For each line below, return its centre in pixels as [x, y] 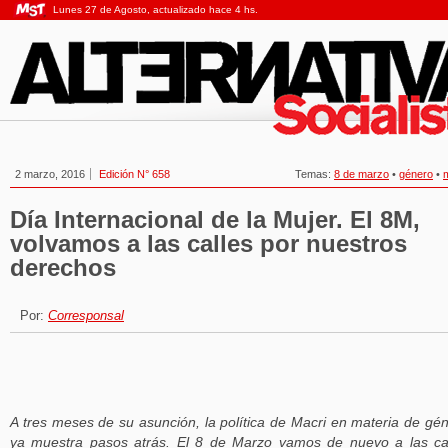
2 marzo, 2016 [50, 174]
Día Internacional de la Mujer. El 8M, [215, 219]
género [416, 174]
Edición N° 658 [134, 174]
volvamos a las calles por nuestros [208, 243]
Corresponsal [86, 316]
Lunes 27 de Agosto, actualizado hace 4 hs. [155, 9]
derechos [63, 267]
